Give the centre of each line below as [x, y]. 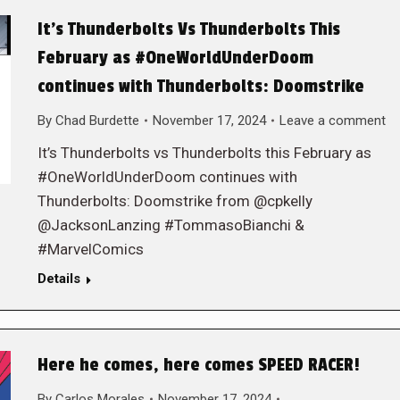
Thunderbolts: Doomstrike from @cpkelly [175, 200]
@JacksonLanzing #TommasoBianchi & [171, 225]
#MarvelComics [90, 249]
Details [58, 278]
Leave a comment [332, 120]
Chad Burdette [97, 120]
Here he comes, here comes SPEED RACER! [198, 365]
